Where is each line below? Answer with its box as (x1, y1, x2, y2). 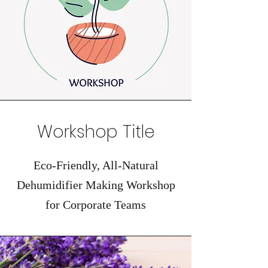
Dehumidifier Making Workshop (16, 178, 175, 191)
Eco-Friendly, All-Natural (33, 159, 159, 172)
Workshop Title (36, 120, 155, 144)
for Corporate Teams (45, 198, 146, 211)
